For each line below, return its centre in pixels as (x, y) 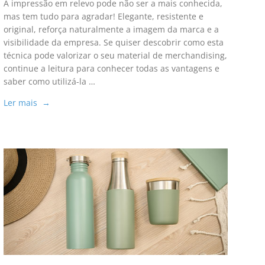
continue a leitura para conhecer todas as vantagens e (111, 69)
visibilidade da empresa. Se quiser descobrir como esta (113, 43)
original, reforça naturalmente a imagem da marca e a (111, 30)
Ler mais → (27, 103)
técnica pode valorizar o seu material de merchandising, (115, 56)
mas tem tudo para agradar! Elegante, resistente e (103, 17)
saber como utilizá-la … (49, 82)
